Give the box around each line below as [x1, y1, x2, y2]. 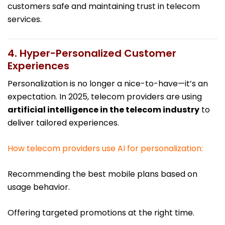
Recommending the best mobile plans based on [8, 168, 197, 180]
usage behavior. [8, 181, 70, 193]
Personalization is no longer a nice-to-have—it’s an [8, 78, 208, 90]
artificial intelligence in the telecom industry [8, 104, 199, 116]
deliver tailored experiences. [8, 117, 119, 129]
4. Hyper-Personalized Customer [8, 46, 176, 61]
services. [8, 14, 42, 26]
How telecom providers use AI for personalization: [8, 143, 203, 155]
